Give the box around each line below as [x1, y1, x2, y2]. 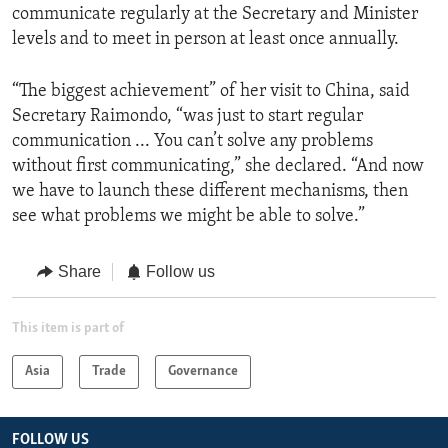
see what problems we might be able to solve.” [12, 207, 365, 227]
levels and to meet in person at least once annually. [12, 30, 399, 50]
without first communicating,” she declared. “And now [12, 157, 424, 177]
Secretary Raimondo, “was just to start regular [12, 107, 363, 127]
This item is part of [12, 320, 124, 336]
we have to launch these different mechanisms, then [12, 182, 408, 202]
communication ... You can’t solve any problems [12, 132, 373, 152]
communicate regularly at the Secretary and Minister [12, 5, 418, 25]
